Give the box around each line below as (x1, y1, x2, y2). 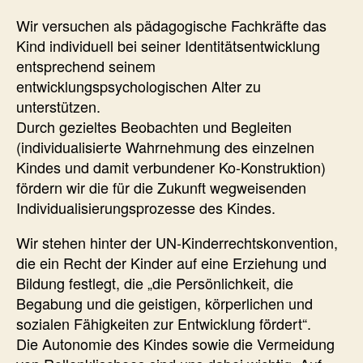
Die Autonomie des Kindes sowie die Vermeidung (16, 332, 335, 354)
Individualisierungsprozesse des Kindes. (16, 196, 275, 218)
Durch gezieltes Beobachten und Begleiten (16, 115, 292, 137)
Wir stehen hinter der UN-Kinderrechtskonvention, (16, 231, 338, 253)
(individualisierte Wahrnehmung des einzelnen (16, 135, 314, 157)
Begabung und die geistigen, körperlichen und (16, 292, 313, 314)
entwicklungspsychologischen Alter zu (16, 75, 261, 96)
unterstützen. (16, 95, 100, 117)
